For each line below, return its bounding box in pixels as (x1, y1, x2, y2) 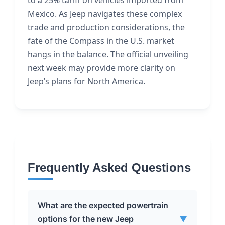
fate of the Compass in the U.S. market (28, 35, 174, 46)
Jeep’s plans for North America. (28, 76, 145, 87)
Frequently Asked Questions (28, 161, 191, 174)
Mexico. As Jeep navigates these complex (28, 8, 182, 19)
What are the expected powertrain (38, 200, 168, 210)
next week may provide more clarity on (28, 62, 175, 73)
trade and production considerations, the (28, 22, 185, 33)
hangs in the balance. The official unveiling (28, 49, 188, 60)
